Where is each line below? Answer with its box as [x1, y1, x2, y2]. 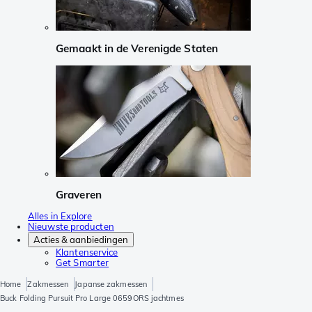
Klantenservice [56, 247, 118, 258]
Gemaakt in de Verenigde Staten [56, 42, 218, 56]
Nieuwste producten [28, 221, 114, 233]
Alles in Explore [28, 210, 93, 222]
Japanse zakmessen [75, 279, 148, 290]
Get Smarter [56, 257, 109, 269]
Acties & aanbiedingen [33, 234, 128, 246]
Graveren [56, 187, 102, 201]
